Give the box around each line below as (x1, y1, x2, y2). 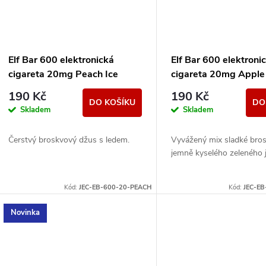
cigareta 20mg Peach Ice (8, 68, 118, 81)
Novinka (11, 207, 40, 218)
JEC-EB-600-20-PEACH (79, 182, 152, 192)
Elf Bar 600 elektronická (8, 53, 114, 67)
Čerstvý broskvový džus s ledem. (8, 134, 129, 146)
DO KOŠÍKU (89, 97, 136, 109)
